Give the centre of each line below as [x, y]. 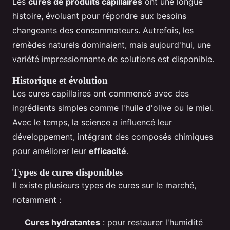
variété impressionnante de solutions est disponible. [113, 59]
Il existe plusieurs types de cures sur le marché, [104, 186]
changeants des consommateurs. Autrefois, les [103, 31]
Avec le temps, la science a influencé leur [92, 122]
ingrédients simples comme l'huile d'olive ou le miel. [113, 108]
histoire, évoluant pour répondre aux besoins [99, 16]
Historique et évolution [60, 81]
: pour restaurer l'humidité [151, 223]
